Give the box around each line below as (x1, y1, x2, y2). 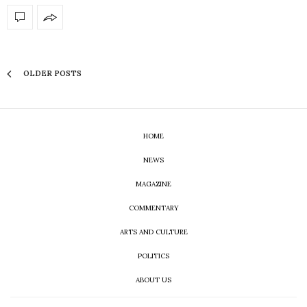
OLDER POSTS (21, 69, 82, 79)
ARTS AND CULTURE (119, 227, 188, 236)
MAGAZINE (136, 179, 171, 188)
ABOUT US (136, 275, 171, 284)
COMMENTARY (128, 203, 179, 212)
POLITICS (138, 251, 169, 260)
